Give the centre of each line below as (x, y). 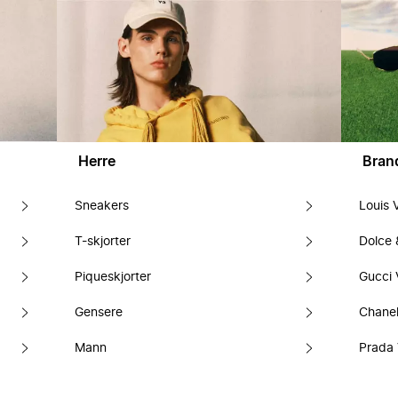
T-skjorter (103, 242)
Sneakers (102, 206)
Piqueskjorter (113, 277)
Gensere (99, 313)
